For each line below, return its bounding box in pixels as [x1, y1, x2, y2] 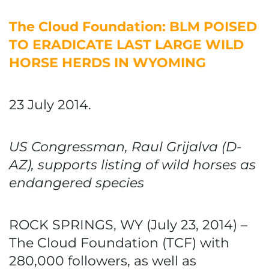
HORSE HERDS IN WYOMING [9, 55, 206, 71]
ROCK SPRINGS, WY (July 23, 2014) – [9, 217, 247, 233]
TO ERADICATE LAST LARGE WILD [9, 37, 244, 53]
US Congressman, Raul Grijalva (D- [9, 139, 241, 155]
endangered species [9, 175, 144, 191]
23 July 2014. [9, 97, 91, 113]
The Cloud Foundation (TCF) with [9, 235, 229, 251]
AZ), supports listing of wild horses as [9, 157, 256, 173]
